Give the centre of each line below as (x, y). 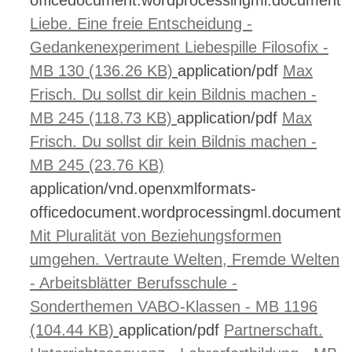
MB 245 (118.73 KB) (103, 118)
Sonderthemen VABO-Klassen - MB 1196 (174, 306)
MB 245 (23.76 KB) (97, 165)
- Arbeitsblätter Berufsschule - (134, 283)
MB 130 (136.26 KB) (104, 71)
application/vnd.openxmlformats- (143, 189)
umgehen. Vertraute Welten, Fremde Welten (185, 259)
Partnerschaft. (273, 330)
